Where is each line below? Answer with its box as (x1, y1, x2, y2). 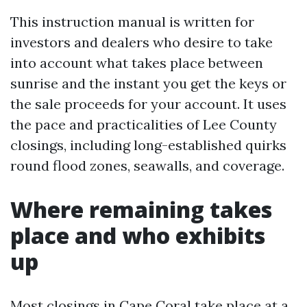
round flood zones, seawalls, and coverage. (10, 157, 284, 174)
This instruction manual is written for (10, 13, 254, 30)
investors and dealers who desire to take (10, 34, 273, 51)
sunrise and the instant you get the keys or (10, 75, 286, 92)
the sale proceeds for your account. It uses (10, 95, 286, 112)
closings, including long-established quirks (10, 136, 286, 153)
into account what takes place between (10, 54, 263, 71)
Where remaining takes (10, 195, 272, 224)
